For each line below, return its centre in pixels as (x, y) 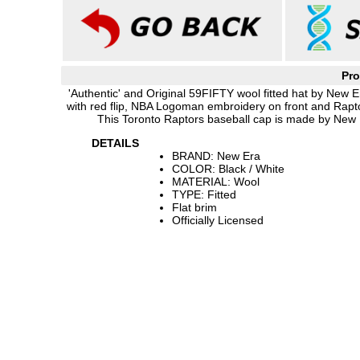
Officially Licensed (218, 220)
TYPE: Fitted (204, 194)
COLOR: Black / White (228, 169)
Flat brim (194, 207)
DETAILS (115, 143)
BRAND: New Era (216, 156)
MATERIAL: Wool (216, 182)
